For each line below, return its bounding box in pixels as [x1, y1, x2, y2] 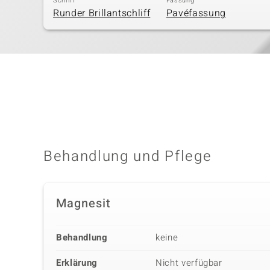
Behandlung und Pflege [43, 146, 212, 168]
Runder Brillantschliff [53, 6, 151, 21]
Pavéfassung [166, 6, 226, 21]
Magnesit [56, 195, 111, 213]
